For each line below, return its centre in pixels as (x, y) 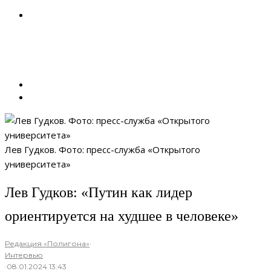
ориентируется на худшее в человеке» (123, 216)
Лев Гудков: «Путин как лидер (99, 193)
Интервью (24, 255)
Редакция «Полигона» (47, 244)
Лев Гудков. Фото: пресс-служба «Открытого (103, 149)
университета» (38, 164)
